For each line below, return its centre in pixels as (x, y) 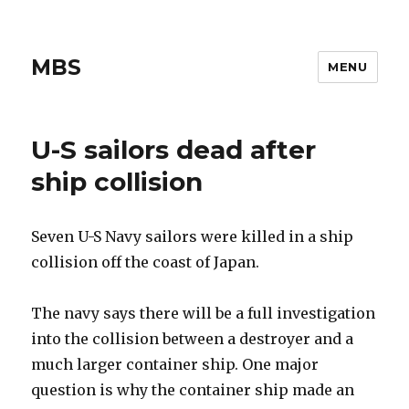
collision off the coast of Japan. (146, 262)
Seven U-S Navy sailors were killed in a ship (193, 236)
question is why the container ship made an (193, 390)
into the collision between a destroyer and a (193, 339)
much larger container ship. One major (175, 364)
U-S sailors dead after (174, 150)
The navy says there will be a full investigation (204, 313)
